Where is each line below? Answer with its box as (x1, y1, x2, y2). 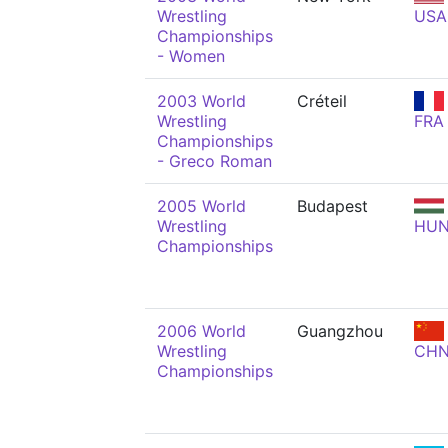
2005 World (157, 196, 246, 216)
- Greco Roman (157, 151, 272, 171)
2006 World (157, 321, 246, 341)
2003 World (157, 91, 246, 111)
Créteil (297, 91, 347, 111)
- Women (157, 46, 225, 66)
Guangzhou (297, 321, 383, 341)
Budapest (297, 196, 368, 216)
